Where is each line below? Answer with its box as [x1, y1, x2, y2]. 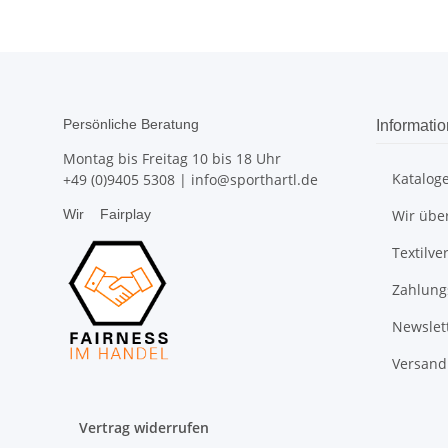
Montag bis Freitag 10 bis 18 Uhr [63, 149, 281, 168]
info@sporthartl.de [191, 170, 318, 189]
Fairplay [92, 206, 151, 222]
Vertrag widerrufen [79, 418, 209, 437]
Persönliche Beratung [63, 116, 199, 132]
